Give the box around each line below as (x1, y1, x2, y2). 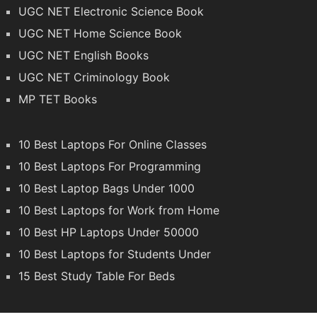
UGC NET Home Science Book (18, 25, 182, 40)
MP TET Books (18, 91, 97, 106)
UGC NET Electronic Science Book (18, 4, 204, 18)
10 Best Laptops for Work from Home (18, 202, 219, 217)
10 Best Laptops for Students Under (18, 246, 211, 261)
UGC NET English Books (18, 47, 149, 62)
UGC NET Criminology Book (18, 69, 170, 84)
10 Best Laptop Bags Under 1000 (18, 180, 195, 195)
